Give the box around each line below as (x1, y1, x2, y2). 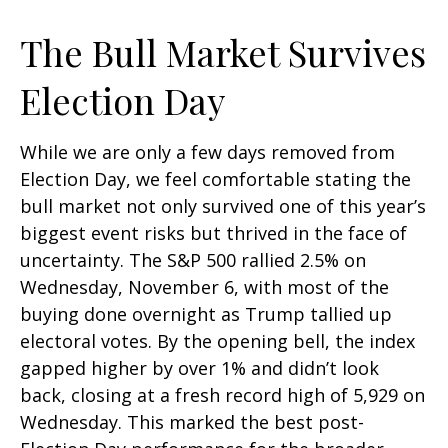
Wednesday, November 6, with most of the (20, 275, 389, 299)
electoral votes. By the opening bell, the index (20, 329, 415, 353)
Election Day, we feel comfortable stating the (20, 167, 411, 191)
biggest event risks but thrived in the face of (20, 221, 407, 245)
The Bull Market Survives (20, 28, 426, 76)
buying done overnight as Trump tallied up (20, 302, 392, 326)
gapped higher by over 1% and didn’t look (20, 356, 379, 380)
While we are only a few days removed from (20, 140, 395, 164)
